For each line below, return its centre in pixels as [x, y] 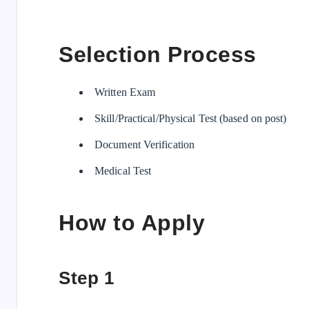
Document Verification [145, 144]
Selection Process [158, 55]
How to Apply [132, 223]
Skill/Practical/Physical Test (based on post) [191, 118]
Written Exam [125, 92]
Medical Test [123, 170]
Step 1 [86, 278]
